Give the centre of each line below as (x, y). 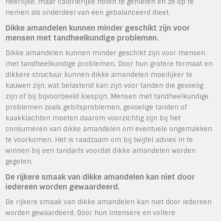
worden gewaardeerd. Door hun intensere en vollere (91, 213)
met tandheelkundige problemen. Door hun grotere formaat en (109, 64)
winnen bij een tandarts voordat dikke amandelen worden (101, 150)
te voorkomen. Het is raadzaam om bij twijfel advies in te (99, 140)
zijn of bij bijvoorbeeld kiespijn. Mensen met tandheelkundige (107, 96)
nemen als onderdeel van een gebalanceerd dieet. (88, 12)
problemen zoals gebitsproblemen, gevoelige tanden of (96, 107)
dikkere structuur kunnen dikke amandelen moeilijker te (99, 74)
